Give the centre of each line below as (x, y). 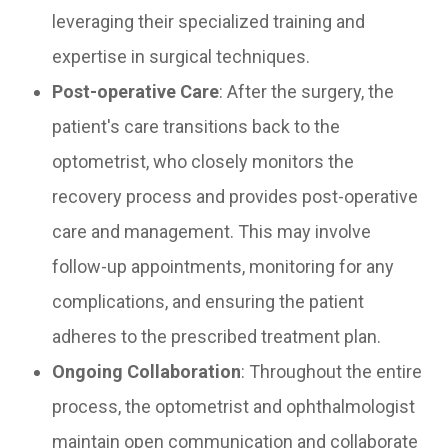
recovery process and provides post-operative (235, 197)
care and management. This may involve (212, 232)
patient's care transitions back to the (196, 127)
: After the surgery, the (307, 92)
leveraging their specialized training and (209, 22)
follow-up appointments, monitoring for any (223, 267)
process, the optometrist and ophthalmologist (234, 407)
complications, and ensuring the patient (208, 302)
